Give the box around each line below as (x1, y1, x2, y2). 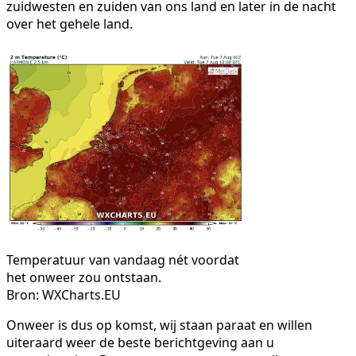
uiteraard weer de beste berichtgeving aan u (6, 333, 274, 351)
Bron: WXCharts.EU (6, 285, 121, 304)
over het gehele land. (6, 14, 133, 33)
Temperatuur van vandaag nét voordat (6, 250, 239, 269)
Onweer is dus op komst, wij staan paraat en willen (6, 315, 312, 334)
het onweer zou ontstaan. (6, 268, 161, 286)
